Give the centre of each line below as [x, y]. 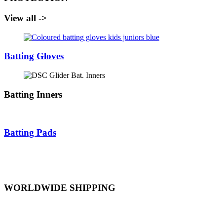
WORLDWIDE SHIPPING [60, 187]
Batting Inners [33, 94]
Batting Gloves [34, 56]
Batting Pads [30, 133]
